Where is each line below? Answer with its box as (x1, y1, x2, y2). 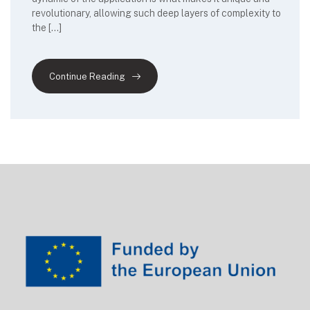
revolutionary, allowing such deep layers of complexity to (32, 8, 281, 19)
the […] (32, 22, 62, 33)
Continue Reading (49, 71, 125, 82)
